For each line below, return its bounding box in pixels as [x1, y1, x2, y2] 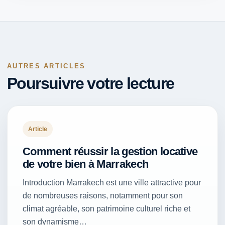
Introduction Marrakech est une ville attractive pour [23, 178, 201, 187]
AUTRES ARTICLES [7, 62, 86, 70]
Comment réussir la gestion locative [23, 145, 198, 158]
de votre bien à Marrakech [23, 158, 149, 171]
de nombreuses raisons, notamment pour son [23, 191, 183, 200]
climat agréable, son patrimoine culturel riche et [23, 204, 190, 213]
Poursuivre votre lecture [7, 74, 174, 93]
